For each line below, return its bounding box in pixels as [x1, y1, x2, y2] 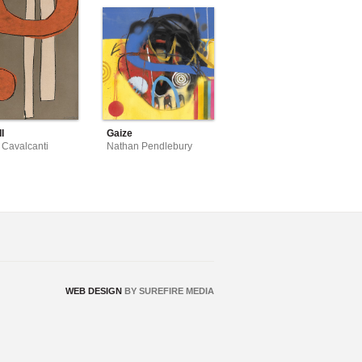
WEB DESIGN [65, 286, 122, 297]
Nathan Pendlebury [107, 141, 192, 153]
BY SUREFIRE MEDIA [122, 286, 214, 297]
